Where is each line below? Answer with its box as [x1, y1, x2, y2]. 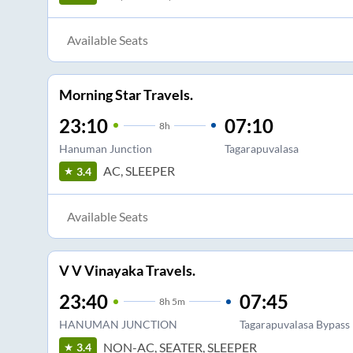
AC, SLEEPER [102, 163, 175, 179]
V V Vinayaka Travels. [58, 262, 195, 280]
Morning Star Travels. [58, 85, 193, 103]
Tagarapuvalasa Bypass [239, 318, 350, 332]
